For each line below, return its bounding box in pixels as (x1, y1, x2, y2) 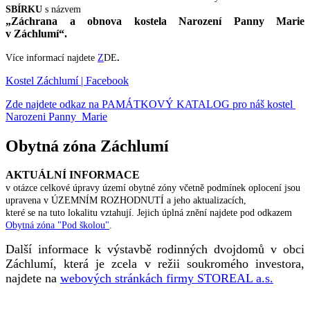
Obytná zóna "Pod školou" (6, 220, 109, 231)
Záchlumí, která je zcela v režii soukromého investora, (6, 257, 304, 271)
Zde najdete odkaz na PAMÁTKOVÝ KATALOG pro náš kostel (6, 98, 295, 110)
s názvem (42, 3, 84, 15)
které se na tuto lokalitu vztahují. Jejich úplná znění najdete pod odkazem (6, 208, 292, 219)
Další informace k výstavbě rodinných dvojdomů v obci (6, 242, 304, 257)
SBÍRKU (6, 3, 42, 15)
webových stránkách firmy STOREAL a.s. (60, 271, 273, 286)
